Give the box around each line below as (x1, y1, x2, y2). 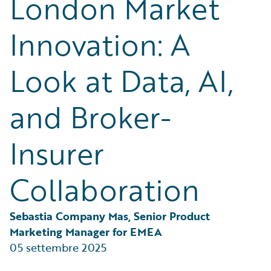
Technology (24, 11, 70, 24)
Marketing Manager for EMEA (10, 224, 162, 240)
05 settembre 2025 (10, 240, 106, 255)
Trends (24, 25, 51, 38)
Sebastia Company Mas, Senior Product (10, 208, 213, 224)
